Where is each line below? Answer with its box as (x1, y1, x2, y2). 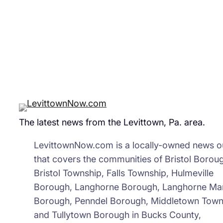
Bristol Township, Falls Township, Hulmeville (33, 168, 214, 179)
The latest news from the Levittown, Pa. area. (18, 117, 205, 128)
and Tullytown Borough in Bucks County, (33, 210, 201, 221)
